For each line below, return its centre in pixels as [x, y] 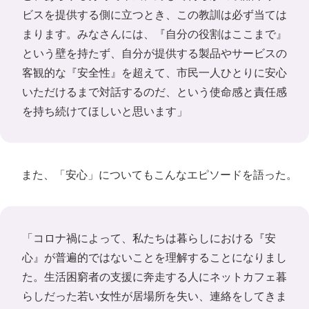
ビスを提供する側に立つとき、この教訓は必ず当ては [154, 14]
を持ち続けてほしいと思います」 [105, 111]
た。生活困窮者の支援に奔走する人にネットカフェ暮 [154, 277]
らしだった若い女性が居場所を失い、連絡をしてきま [154, 296]
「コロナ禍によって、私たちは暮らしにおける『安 [149, 238]
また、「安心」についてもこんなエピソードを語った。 [154, 175]
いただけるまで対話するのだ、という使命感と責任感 [154, 92]
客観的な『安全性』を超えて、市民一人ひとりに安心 [154, 72]
